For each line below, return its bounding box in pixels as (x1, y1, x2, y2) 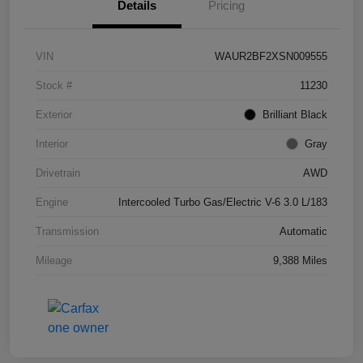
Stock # (36, 79, 72, 92)
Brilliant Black (263, 109, 327, 122)
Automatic (280, 225, 327, 238)
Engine (36, 196, 68, 209)
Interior (36, 138, 68, 151)
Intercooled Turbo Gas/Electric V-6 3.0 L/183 (118, 196, 327, 209)
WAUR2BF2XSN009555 (215, 50, 327, 63)
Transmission (36, 225, 99, 238)
